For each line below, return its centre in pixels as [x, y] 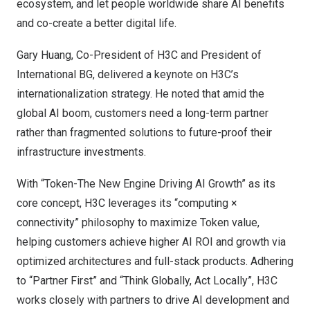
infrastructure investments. [81, 152]
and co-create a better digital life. [97, 24]
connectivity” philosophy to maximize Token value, [138, 223]
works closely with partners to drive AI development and [153, 300]
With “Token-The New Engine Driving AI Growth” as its [146, 184]
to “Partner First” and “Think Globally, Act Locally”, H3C [147, 281]
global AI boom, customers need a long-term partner [143, 113]
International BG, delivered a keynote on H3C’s [128, 75]
